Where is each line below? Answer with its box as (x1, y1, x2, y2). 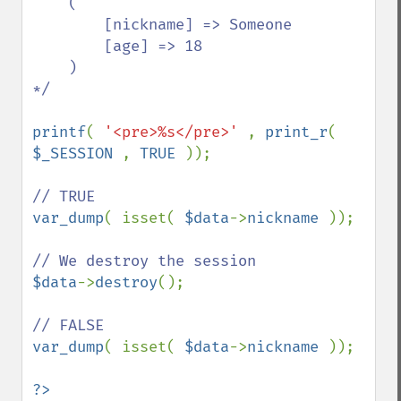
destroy (95, 273, 158, 292)
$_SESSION (32, 144, 122, 163)
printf (32, 123, 86, 141)
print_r (265, 123, 328, 141)
